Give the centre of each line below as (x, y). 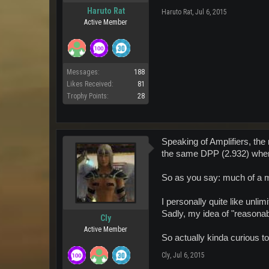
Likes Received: (90, 84)
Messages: (83, 72)
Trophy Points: (88, 96)
